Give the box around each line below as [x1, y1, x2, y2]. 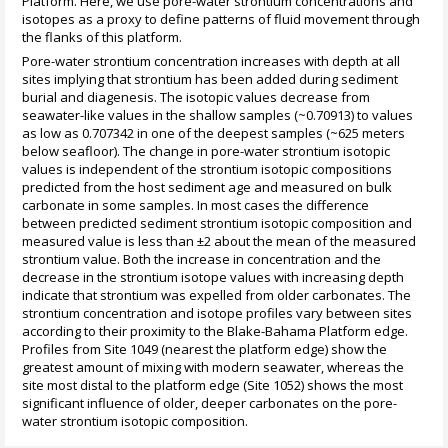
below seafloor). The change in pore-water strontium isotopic [22, 142, 391, 161]
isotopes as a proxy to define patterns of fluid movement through [22, 9, 421, 28]
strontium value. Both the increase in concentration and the [22, 250, 382, 269]
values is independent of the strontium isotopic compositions [22, 160, 393, 179]
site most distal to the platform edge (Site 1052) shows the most [22, 376, 404, 395]
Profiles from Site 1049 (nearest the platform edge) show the [22, 340, 388, 359]
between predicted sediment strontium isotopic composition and [22, 214, 413, 233]
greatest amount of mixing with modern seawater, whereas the [22, 358, 405, 377]
